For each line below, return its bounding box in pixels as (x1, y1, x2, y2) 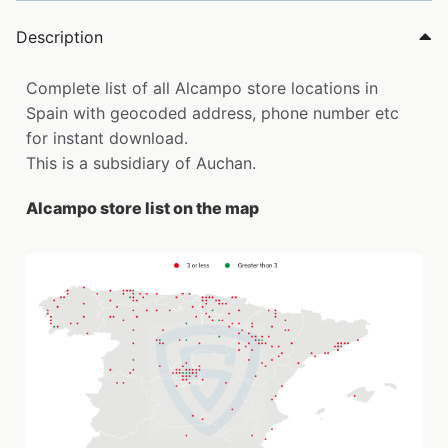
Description (16, 26, 103, 47)
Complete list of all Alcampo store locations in (26, 77, 378, 98)
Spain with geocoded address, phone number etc (26, 102, 399, 123)
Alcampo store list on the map (26, 197, 259, 218)
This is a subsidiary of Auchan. (26, 152, 256, 173)
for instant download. (26, 127, 188, 148)
